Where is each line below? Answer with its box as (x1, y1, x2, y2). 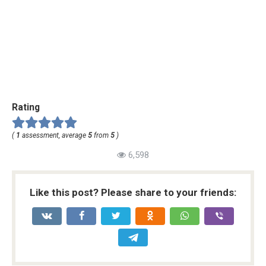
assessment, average (20, 131, 88, 140)
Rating (12, 101, 40, 113)
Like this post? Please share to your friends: (30, 186, 236, 198)
